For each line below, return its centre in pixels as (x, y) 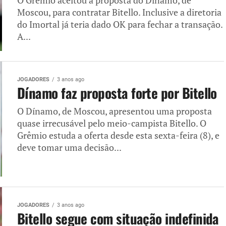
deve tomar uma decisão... (69, 148)
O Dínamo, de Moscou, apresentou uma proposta (115, 111)
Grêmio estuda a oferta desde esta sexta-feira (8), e (118, 135)
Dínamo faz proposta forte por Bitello (117, 93)
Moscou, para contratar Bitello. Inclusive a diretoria (119, 12)
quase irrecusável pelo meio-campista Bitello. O (112, 123)
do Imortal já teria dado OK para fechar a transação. (120, 24)
